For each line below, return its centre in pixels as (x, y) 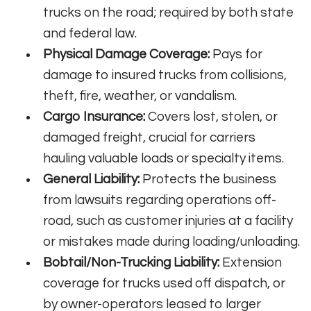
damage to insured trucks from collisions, (165, 75)
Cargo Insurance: (94, 117)
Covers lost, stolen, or (212, 117)
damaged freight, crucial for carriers (150, 138)
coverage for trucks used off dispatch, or (165, 284)
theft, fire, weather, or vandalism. (140, 96)
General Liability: (92, 179)
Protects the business (208, 179)
